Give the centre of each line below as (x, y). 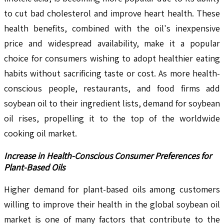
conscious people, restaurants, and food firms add (112, 88)
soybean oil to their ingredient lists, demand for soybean (112, 103)
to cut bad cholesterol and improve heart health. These (112, 13)
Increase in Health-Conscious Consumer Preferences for (108, 155)
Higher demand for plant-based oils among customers (112, 189)
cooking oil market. (40, 133)
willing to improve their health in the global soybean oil (112, 204)
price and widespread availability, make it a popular (112, 43)
